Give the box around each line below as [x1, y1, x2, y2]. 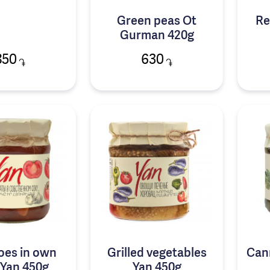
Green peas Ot [117, 15, 197, 28]
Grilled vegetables [107, 248, 207, 260]
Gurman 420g [119, 30, 194, 42]
